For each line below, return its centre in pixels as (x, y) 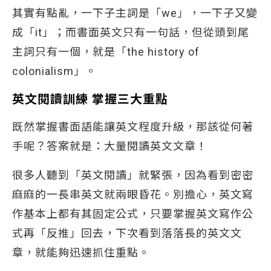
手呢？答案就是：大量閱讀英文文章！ (110, 146)
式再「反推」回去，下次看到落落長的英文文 (127, 233)
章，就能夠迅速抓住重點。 (81, 253)
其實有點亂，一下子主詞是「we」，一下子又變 (135, 13)
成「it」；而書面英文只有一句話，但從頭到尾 (131, 32)
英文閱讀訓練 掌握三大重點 (90, 99)
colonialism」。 (54, 71)
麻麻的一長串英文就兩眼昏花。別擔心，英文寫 (133, 194)
